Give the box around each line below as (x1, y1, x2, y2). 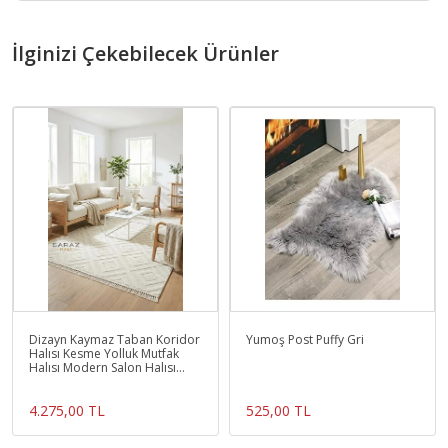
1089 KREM (29, 373, 90, 391)
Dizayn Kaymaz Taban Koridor (29, 331, 200, 349)
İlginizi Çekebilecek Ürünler (12, 40, 279, 68)
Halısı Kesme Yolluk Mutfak (29, 345, 179, 363)
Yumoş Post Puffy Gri (246, 331, 364, 349)
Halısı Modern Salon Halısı (29, 359, 176, 377)
